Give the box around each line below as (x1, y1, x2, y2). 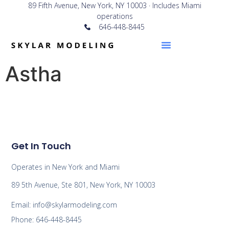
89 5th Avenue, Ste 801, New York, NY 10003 (11, 179, 156, 190)
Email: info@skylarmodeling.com (11, 200, 118, 210)
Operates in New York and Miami (11, 162, 120, 172)
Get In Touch (11, 139, 72, 152)
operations (96, 11, 133, 21)
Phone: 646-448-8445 (11, 215, 82, 225)
